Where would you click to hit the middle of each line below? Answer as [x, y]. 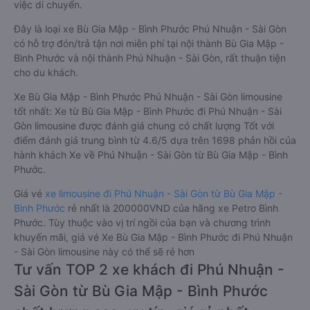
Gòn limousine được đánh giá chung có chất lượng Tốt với [144, 126]
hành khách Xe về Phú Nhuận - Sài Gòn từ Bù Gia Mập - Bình [151, 155]
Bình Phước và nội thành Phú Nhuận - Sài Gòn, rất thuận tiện [150, 58]
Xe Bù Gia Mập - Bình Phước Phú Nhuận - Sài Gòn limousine [148, 97]
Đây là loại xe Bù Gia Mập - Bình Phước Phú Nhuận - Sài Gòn [150, 29]
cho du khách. [46, 72]
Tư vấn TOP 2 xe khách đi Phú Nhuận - [149, 270]
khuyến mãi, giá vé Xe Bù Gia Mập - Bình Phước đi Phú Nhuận [153, 237]
